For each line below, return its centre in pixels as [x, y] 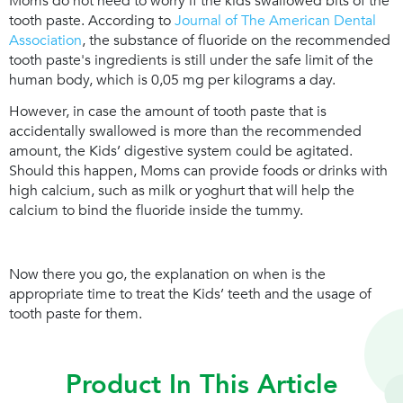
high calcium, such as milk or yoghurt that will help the [182, 191]
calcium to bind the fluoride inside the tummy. [156, 211]
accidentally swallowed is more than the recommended [185, 132]
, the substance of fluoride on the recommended [236, 40]
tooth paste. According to [90, 20]
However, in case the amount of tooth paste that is [168, 112]
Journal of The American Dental [275, 20]
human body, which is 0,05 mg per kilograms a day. [172, 80]
